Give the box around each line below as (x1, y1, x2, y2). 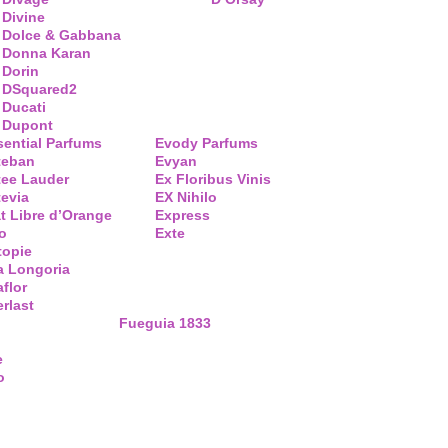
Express (155, 207, 210, 223)
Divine (2, 9, 45, 25)
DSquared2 (2, 81, 77, 97)
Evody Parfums (155, 135, 258, 151)
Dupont (2, 117, 53, 133)
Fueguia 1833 (119, 315, 211, 331)
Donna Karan (2, 45, 91, 61)
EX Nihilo (155, 189, 217, 205)
